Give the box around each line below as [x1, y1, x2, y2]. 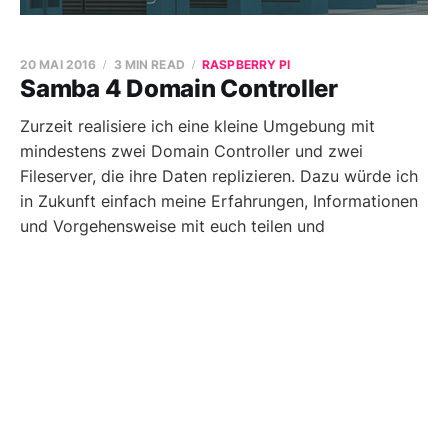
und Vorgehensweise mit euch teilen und [20, 216, 325, 236]
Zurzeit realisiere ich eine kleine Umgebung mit [20, 116, 375, 136]
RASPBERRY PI [202, 57, 291, 72]
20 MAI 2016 [20, 57, 97, 72]
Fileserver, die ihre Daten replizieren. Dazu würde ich [20, 166, 418, 186]
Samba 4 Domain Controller [20, 74, 338, 103]
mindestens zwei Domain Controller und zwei [20, 141, 363, 161]
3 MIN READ [113, 57, 185, 72]
